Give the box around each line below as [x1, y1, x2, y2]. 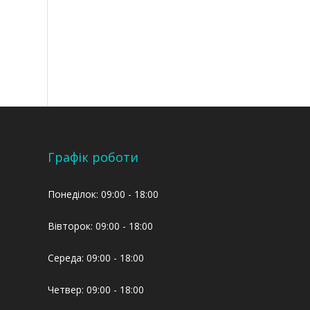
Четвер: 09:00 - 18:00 [47, 283, 144, 297]
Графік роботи [47, 149, 138, 166]
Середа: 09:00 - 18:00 [47, 251, 144, 265]
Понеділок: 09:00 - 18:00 [47, 188, 158, 201]
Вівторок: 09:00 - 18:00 [47, 219, 153, 233]
